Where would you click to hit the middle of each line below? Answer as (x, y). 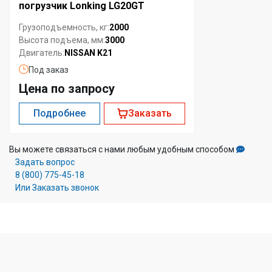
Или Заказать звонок (57, 187)
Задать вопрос (45, 162)
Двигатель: (42, 53)
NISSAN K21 (88, 53)
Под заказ (49, 70)
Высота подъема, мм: (62, 40)
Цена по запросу (67, 88)
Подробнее (60, 113)
